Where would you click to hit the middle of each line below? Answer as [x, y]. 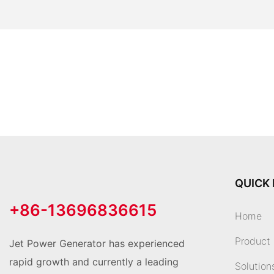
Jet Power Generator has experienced [97, 243]
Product [252, 241]
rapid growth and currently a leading [94, 261]
